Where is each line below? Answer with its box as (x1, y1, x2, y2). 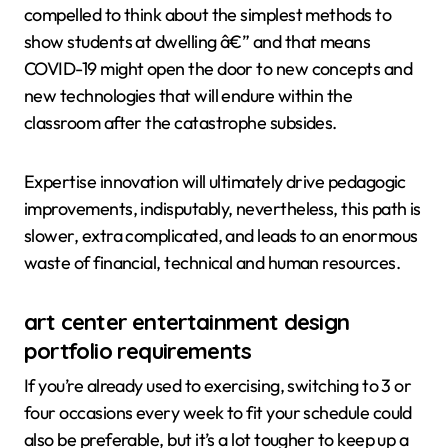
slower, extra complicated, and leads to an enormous (24, 223, 418, 247)
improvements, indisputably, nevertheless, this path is (24, 196, 421, 220)
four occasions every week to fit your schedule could (24, 401, 412, 425)
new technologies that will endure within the (24, 83, 353, 107)
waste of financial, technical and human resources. (24, 250, 400, 274)
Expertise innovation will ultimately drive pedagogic (24, 169, 406, 193)
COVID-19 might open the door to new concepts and (24, 56, 413, 80)
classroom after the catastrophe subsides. (24, 110, 337, 134)
